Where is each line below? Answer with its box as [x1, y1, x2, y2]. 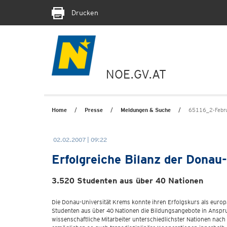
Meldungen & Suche [121, 106, 171, 113]
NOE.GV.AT [106, 67, 166, 82]
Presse [85, 106, 103, 113]
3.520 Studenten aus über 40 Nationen [52, 176, 203, 185]
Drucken [69, 9, 98, 17]
